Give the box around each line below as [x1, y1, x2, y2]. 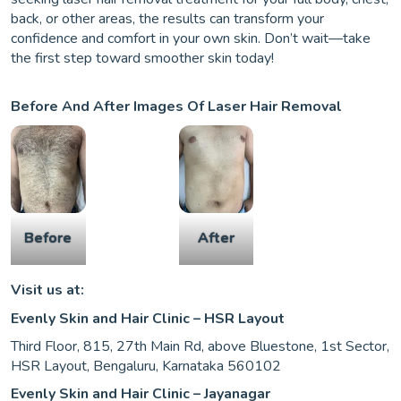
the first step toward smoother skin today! [11, 48, 274, 69]
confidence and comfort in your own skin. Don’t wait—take [11, 29, 371, 49]
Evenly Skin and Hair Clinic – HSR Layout [11, 309, 285, 329]
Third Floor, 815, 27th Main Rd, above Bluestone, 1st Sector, [11, 337, 389, 357]
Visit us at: [11, 280, 88, 301]
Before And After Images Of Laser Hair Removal [11, 97, 342, 117]
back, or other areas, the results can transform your [11, 9, 324, 30]
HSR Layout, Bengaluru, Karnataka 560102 [11, 356, 281, 377]
